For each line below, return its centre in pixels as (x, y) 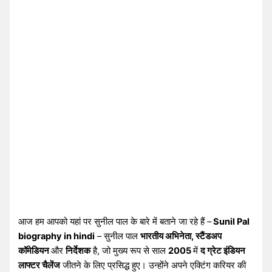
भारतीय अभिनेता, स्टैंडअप (181, 236)
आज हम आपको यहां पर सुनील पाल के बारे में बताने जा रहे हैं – (115, 221)
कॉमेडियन (35, 250)
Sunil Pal (231, 221)
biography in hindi (57, 236)
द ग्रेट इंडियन (223, 250)
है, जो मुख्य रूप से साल (130, 250)
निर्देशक (78, 250)
